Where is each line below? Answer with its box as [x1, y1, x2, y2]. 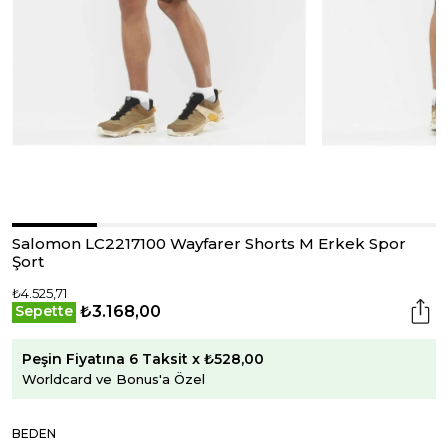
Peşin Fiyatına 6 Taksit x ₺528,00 [22, 349, 264, 368]
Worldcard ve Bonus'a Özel [22, 370, 205, 387]
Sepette [15, 302, 73, 320]
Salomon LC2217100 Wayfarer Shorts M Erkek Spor [12, 234, 406, 253]
